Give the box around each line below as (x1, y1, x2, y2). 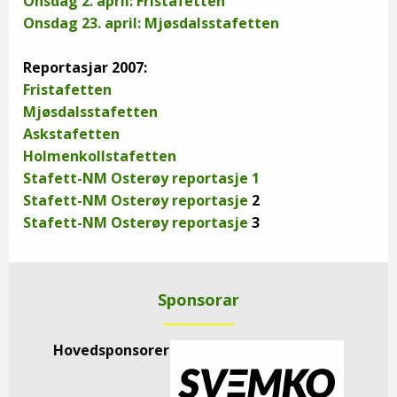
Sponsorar (158, 289, 239, 310)
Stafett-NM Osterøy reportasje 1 (23, 168, 260, 188)
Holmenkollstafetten (23, 146, 176, 166)
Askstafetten (23, 124, 120, 144)
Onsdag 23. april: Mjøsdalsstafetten (23, 13, 279, 33)
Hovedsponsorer (52, 340, 169, 360)
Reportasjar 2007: (23, 58, 147, 77)
